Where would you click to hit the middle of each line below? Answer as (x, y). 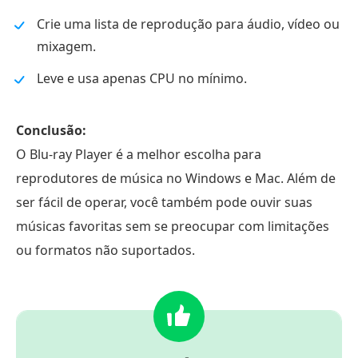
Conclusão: (51, 130)
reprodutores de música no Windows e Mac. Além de (176, 178)
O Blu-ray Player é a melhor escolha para (139, 154)
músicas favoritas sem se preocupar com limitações (173, 226)
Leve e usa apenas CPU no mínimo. (142, 78)
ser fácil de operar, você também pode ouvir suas (164, 202)
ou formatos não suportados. (105, 250)
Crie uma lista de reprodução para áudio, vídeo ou (188, 24)
